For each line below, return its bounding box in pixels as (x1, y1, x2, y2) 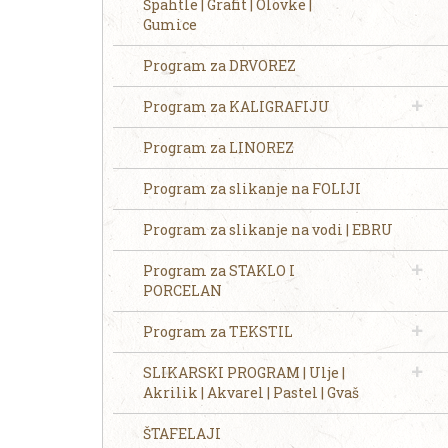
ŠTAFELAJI (143, 424, 221, 443)
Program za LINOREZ (143, 138, 294, 157)
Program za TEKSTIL (143, 322, 293, 341)
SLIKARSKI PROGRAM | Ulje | (143, 363, 345, 382)
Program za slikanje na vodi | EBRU (143, 220, 393, 239)
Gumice (143, 15, 197, 34)
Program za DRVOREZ (143, 56, 296, 75)
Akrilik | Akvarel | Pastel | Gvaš (143, 383, 359, 402)
